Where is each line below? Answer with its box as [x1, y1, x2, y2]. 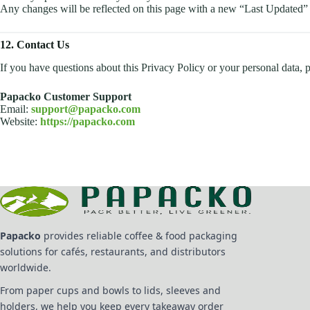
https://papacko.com [40, 116, 135, 128]
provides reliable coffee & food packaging [41, 229, 237, 243]
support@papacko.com [31, 103, 140, 116]
